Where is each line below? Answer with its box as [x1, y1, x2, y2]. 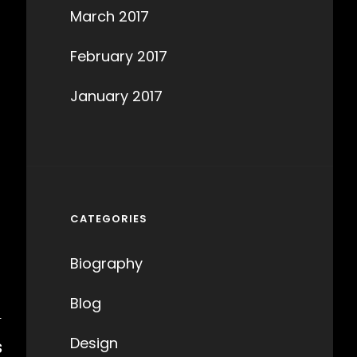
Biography [69, 253, 143, 273]
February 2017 [69, 46, 167, 66]
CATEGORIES [69, 211, 147, 226]
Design [69, 333, 118, 353]
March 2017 [69, 6, 149, 26]
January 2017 [69, 86, 163, 106]
